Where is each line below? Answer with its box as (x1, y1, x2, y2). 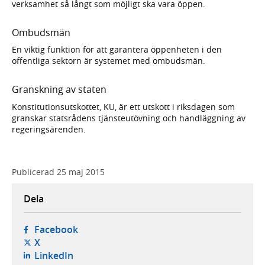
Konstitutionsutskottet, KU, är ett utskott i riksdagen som (12, 101, 235, 112)
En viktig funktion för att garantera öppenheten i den (12, 44, 222, 56)
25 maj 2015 (57, 166, 105, 177)
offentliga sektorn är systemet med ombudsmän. (12, 55, 205, 67)
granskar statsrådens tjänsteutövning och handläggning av (12, 112, 245, 124)
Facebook (34, 222, 78, 236)
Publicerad (12, 166, 57, 177)
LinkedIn (34, 248, 73, 262)
